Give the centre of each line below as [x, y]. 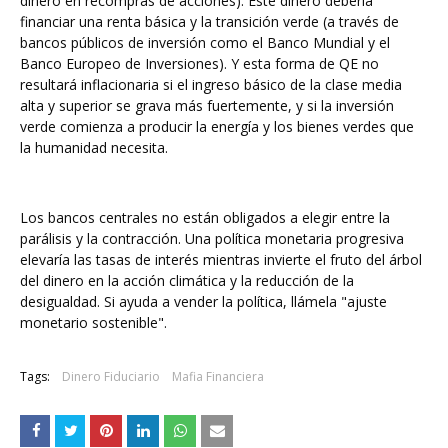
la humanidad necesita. [94, 147]
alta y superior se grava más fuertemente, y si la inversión [207, 105]
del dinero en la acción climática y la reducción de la [187, 280]
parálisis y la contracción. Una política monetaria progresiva [212, 238]
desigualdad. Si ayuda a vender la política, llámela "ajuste [203, 301]
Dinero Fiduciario [111, 376]
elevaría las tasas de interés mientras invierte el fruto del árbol [221, 259]
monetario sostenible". [93, 322]
